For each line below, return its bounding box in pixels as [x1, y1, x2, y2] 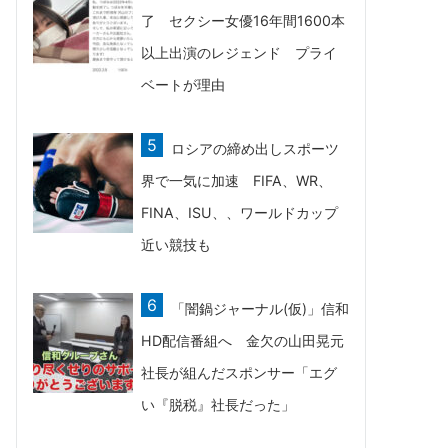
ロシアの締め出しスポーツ [171, 140, 339, 157]
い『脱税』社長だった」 [141, 396, 295, 413]
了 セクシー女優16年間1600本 [141, 12, 345, 29]
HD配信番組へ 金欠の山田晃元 [141, 332, 344, 349]
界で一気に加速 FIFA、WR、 [141, 172, 332, 189]
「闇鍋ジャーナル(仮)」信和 [171, 300, 349, 317]
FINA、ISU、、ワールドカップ [141, 204, 338, 221]
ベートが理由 [141, 76, 225, 93]
